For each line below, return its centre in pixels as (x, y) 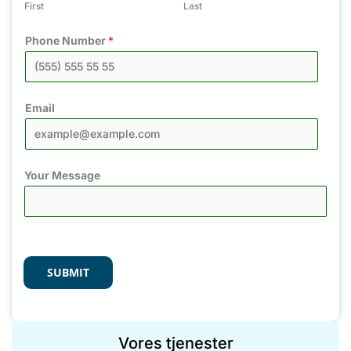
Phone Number (67, 40)
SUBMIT (68, 272)
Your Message (62, 175)
